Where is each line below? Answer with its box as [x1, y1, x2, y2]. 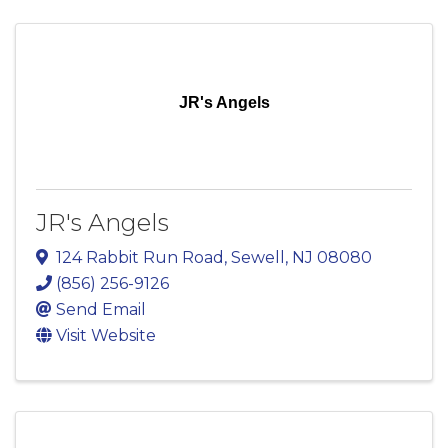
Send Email [56, 300, 146, 320]
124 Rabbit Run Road [56, 248, 224, 268]
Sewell [231, 248, 285, 268]
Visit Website [56, 326, 156, 346]
